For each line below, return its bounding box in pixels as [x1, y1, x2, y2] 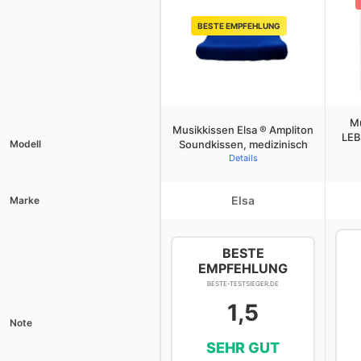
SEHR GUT [206, 339, 280, 356]
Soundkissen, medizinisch [178, 138, 308, 151]
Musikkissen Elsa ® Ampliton [172, 123, 313, 136]
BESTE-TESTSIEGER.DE [207, 280, 279, 288]
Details [228, 152, 258, 164]
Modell [10, 138, 41, 150]
